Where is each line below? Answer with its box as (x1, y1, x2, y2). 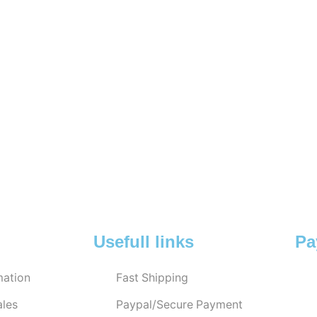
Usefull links (93, 231, 194, 251)
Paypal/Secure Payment (115, 297, 243, 311)
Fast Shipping (115, 270, 188, 284)
